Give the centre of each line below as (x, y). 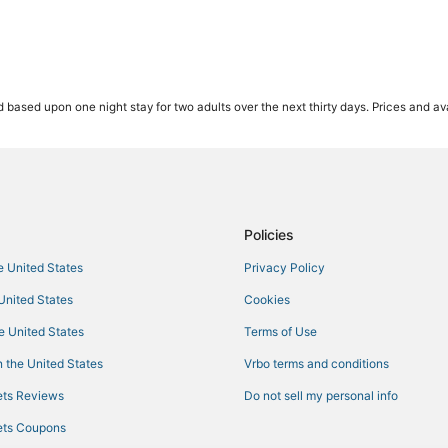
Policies (269, 235)
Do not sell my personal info (321, 396)
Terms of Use (280, 332)
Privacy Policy (284, 268)
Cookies (267, 300)
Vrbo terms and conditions (316, 364)
